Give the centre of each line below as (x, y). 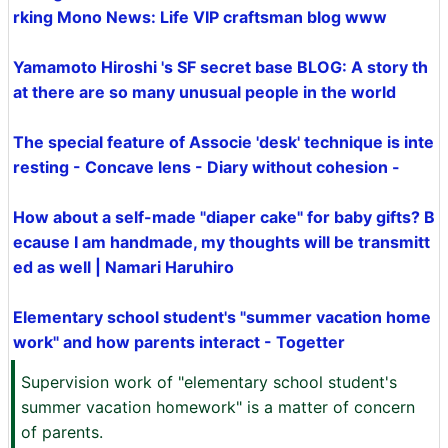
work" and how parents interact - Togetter (179, 342)
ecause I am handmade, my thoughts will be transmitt (221, 242)
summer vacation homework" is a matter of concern (218, 407)
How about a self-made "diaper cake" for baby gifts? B (224, 217)
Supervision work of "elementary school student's (209, 382)
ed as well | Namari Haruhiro (123, 267)
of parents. (62, 432)
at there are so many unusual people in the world (204, 92)
